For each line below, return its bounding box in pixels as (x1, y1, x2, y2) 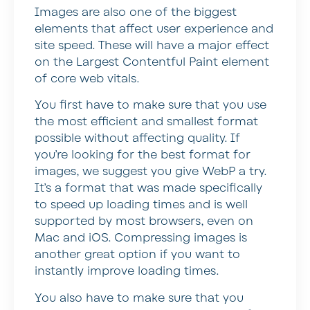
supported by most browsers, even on (35, 214, 253, 230)
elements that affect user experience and (35, 21, 273, 37)
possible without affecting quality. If (35, 131, 240, 147)
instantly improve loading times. (35, 264, 219, 280)
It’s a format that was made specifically (35, 181, 262, 197)
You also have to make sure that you (35, 290, 244, 306)
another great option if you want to (35, 247, 240, 263)
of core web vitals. (35, 71, 139, 86)
